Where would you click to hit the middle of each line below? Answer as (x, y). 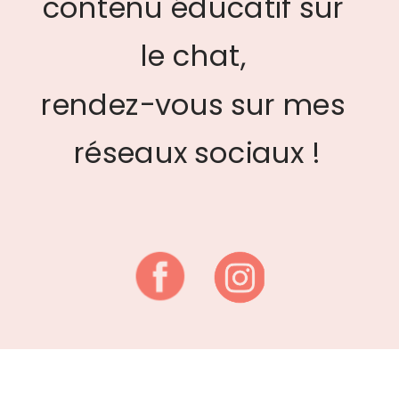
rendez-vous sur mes (193, 105)
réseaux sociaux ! (197, 153)
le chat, (197, 56)
